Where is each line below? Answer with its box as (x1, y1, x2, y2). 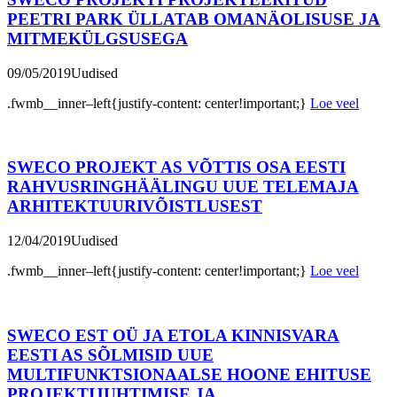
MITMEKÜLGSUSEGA (7, 28, 188, 48)
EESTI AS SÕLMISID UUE (7, 345, 214, 364)
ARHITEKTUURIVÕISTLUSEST (7, 197, 262, 216)
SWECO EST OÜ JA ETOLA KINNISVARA (7, 325, 339, 345)
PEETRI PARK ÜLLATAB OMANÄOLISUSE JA (7, 9, 380, 28)
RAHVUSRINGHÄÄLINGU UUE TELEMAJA (7, 177, 359, 197)
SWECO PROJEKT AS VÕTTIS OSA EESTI (7, 158, 346, 177)
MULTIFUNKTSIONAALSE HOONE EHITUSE (7, 364, 371, 384)
